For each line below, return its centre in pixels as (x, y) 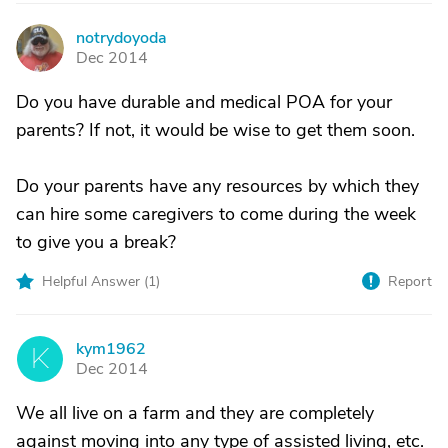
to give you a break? (96, 242)
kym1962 (111, 349)
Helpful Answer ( (95, 281)
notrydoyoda (121, 38)
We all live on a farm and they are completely (195, 413)
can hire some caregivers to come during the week (216, 214)
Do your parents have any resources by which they (217, 186)
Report (410, 281)
